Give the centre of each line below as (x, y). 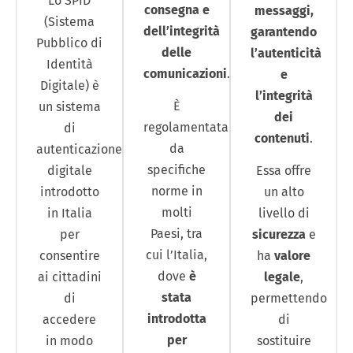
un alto (284, 192)
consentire (69, 256)
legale (282, 277)
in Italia (69, 214)
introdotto (69, 192)
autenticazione (79, 150)
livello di (284, 214)
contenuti (282, 138)
